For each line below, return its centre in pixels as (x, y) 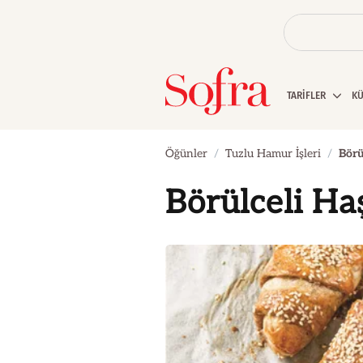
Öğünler (186, 154)
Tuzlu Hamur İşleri (273, 154)
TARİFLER (307, 96)
